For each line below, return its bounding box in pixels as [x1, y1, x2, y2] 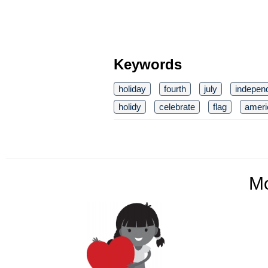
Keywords [114, 56, 182, 72]
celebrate [159, 102, 195, 112]
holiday [118, 84, 146, 94]
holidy [118, 102, 141, 112]
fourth [164, 84, 186, 94]
